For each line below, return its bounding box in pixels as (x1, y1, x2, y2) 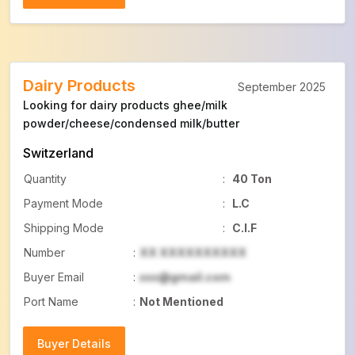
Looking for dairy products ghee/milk (23, 98, 227, 112)
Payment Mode (24, 197, 103, 210)
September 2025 (238, 80, 326, 94)
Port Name (24, 295, 78, 308)
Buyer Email (24, 270, 84, 284)
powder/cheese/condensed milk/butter (23, 116, 239, 130)
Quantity (24, 172, 67, 185)
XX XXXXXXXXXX (139, 246, 246, 259)
